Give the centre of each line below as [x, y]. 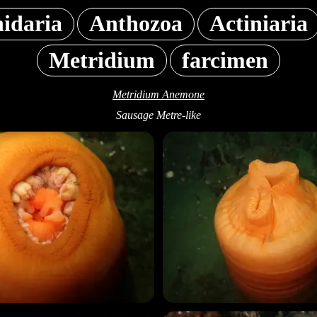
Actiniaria [259, 24]
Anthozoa [136, 24]
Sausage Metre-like [158, 115]
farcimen [225, 60]
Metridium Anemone [158, 95]
